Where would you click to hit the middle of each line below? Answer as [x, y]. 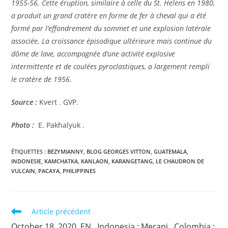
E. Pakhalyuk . [62, 125]
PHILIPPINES [79, 171]
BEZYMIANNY [66, 152]
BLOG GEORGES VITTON [119, 152]
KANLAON [95, 161]
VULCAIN [23, 171]
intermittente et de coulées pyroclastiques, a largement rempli [111, 67]
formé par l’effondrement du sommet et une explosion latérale [111, 28]
